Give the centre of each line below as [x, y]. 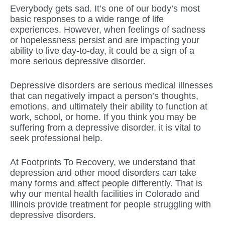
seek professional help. [56, 138]
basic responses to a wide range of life [87, 19]
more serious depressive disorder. [78, 61]
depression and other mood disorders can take [103, 173]
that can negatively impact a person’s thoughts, [104, 96]
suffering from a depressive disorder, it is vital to [105, 127]
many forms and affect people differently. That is [106, 183]
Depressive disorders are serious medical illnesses [111, 85]
